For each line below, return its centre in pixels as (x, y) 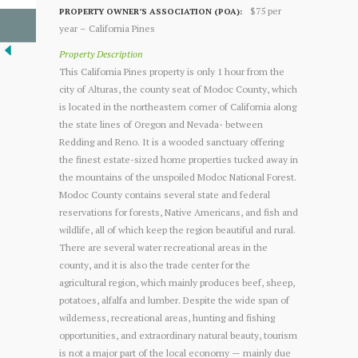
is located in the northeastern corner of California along (178, 106)
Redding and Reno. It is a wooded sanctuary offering (171, 141)
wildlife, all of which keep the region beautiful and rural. (177, 229)
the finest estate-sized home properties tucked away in (179, 159)
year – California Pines (107, 28)
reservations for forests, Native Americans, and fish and (179, 212)
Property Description (101, 54)
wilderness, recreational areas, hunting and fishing (167, 317)
